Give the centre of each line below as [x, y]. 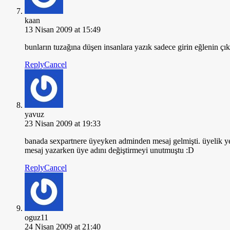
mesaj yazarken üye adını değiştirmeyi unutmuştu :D [109, 150]
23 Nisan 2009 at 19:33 [63, 123]
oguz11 [36, 217]
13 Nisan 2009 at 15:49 [63, 29]
